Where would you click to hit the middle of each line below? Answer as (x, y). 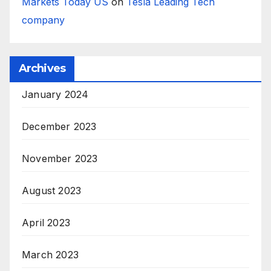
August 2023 (52, 191)
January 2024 (55, 95)
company (43, 20)
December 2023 (59, 127)
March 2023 (50, 255)
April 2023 (46, 223)
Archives (42, 69)
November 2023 (60, 159)
